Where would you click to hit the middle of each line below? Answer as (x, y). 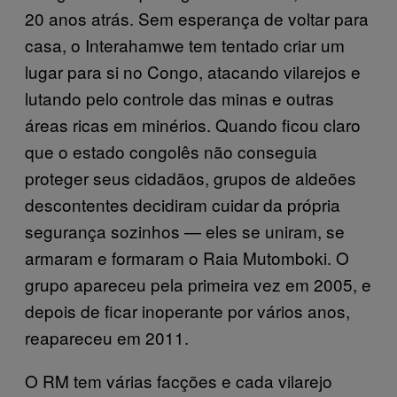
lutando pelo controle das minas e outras (179, 98)
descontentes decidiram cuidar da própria (183, 204)
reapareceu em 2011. (107, 337)
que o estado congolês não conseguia (171, 151)
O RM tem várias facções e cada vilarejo (179, 381)
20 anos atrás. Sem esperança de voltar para (197, 18)
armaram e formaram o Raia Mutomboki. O (187, 257)
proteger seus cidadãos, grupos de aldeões (191, 178)
